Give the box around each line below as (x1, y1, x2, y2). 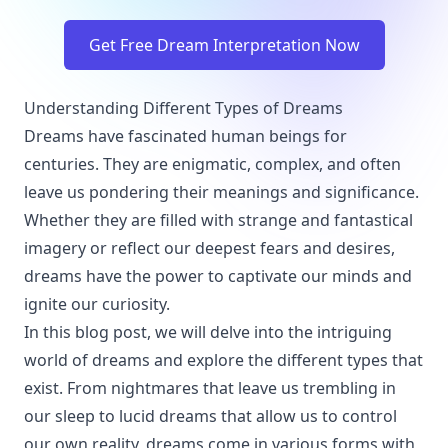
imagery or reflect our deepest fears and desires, (24, 237, 395, 259)
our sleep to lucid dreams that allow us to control (24, 405, 397, 427)
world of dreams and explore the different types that (24, 349, 423, 371)
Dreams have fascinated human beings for (24, 125, 347, 147)
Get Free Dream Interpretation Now (88, 34, 360, 56)
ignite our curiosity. (24, 293, 170, 315)
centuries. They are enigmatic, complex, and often (24, 153, 401, 175)
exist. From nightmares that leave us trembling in (24, 377, 396, 399)
